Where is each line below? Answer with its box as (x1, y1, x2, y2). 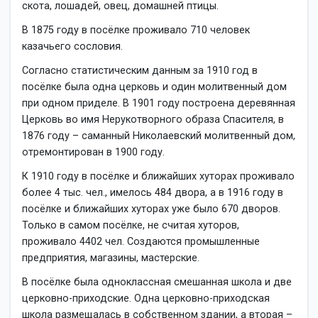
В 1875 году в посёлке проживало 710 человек (22, 23, 250, 36)
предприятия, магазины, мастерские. (22, 252, 199, 265)
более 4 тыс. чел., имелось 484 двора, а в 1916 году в (22, 187, 283, 199)
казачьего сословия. (22, 40, 123, 53)
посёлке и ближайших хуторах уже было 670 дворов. (22, 203, 280, 216)
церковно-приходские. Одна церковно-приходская (22, 292, 270, 305)
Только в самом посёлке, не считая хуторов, (22, 219, 239, 232)
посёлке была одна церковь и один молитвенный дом (22, 80, 287, 93)
